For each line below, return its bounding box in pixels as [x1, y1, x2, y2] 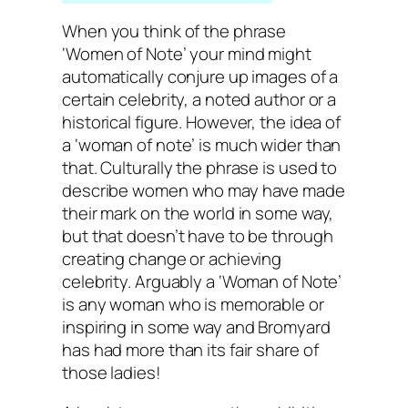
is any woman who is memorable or [62, 292, 324, 317]
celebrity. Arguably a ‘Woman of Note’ [62, 270, 342, 294]
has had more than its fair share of [62, 338, 319, 362]
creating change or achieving [62, 247, 282, 271]
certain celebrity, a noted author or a [62, 87, 337, 112]
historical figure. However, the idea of [62, 110, 342, 135]
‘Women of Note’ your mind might [62, 42, 311, 66]
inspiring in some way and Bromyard [62, 315, 331, 340]
